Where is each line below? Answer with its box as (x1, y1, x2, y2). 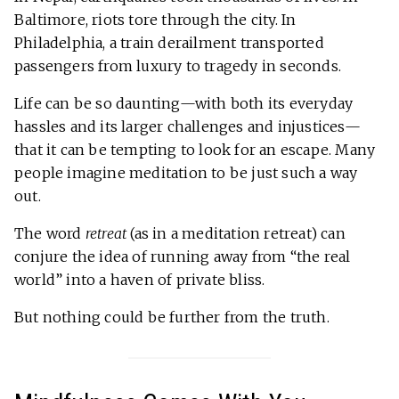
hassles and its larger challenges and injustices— (14, 118, 361, 136)
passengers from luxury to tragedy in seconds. (14, 57, 342, 76)
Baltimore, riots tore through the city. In (14, 11, 297, 29)
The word (14, 224, 85, 243)
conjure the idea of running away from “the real (14, 248, 351, 266)
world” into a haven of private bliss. (14, 271, 265, 289)
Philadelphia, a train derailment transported (14, 34, 324, 53)
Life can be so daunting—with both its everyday (14, 94, 354, 113)
